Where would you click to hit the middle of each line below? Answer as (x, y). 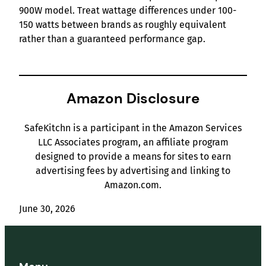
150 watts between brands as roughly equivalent (123, 25)
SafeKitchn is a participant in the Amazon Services (133, 128)
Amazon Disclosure (133, 99)
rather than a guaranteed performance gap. (112, 39)
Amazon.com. (133, 185)
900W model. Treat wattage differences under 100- (128, 11)
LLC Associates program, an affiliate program (133, 142)
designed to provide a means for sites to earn (133, 157)
